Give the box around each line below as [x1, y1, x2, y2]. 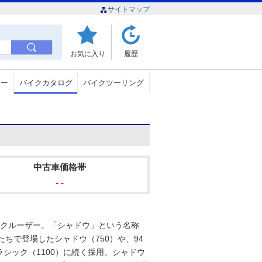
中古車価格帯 [33, 162, 86, 172]
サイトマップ [108, 5, 150, 13]
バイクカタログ [19, 78, 73, 87]
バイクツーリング [83, 78, 144, 87]
